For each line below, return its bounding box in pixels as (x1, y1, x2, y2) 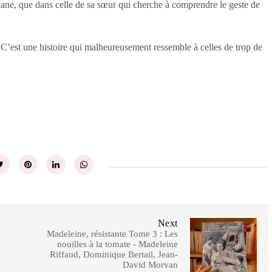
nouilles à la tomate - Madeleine (56, 239, 178, 249)
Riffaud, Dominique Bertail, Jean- (49, 250, 178, 259)
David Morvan (122, 260, 178, 270)
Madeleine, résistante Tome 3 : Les (46, 229, 178, 239)
